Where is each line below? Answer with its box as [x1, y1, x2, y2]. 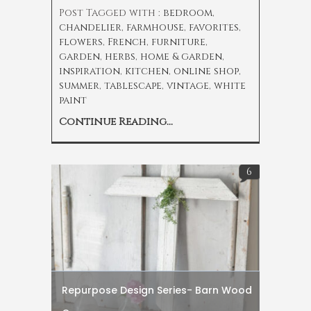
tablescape [104, 79, 162, 93]
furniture [151, 35, 205, 49]
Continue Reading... [59, 115, 173, 130]
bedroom [163, 6, 212, 20]
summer [59, 79, 99, 93]
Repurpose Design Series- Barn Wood [62, 283, 252, 298]
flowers [59, 35, 103, 49]
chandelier [59, 21, 121, 35]
